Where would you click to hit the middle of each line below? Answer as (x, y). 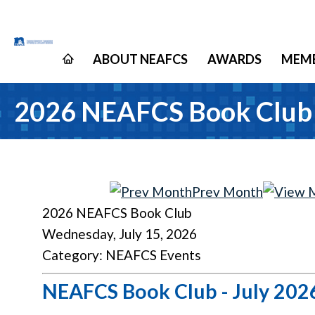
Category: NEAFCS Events (122, 255)
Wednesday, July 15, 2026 (120, 234)
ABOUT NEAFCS (140, 59)
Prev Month (227, 192)
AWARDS (234, 59)
